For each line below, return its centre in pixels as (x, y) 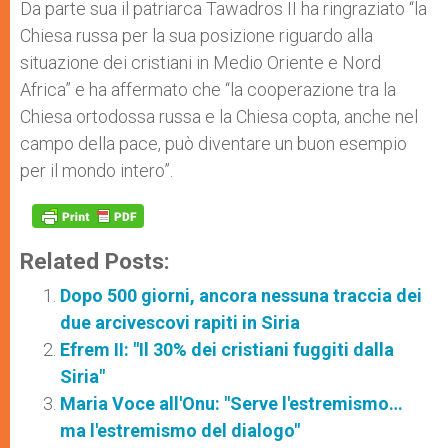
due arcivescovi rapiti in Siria (180, 322)
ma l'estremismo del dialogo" (180, 430)
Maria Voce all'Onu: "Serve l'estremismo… (231, 403)
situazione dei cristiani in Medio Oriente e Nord (200, 62)
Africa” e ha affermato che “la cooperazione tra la (208, 89)
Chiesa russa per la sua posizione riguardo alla (196, 35)
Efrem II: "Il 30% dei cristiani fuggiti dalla (227, 349)
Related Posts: (95, 261)
